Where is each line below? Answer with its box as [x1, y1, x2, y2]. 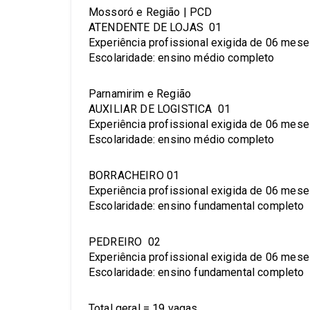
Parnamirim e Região [89, 87, 192, 101]
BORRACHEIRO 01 [89, 169, 180, 183]
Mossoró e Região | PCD [89, 6, 212, 19]
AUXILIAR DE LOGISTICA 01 [89, 102, 230, 116]
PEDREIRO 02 [89, 235, 161, 249]
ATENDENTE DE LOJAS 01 [89, 21, 222, 35]
